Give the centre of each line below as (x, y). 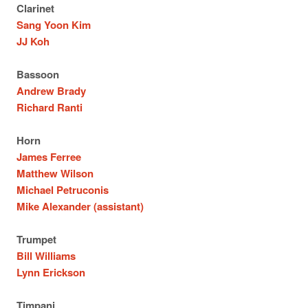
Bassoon (38, 74)
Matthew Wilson (55, 173)
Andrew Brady (51, 91)
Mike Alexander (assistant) (80, 206)
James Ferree (49, 157)
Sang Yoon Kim (54, 25)
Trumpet (36, 239)
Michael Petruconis (63, 190)
